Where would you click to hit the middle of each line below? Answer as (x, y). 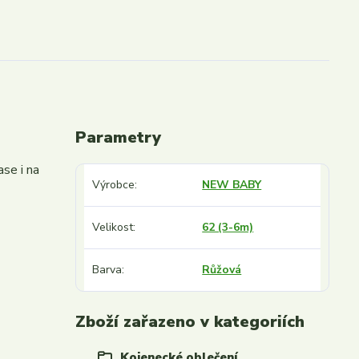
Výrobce (113, 185)
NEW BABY (232, 185)
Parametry (118, 137)
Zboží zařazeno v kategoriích (190, 322)
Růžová (222, 270)
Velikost (112, 227)
